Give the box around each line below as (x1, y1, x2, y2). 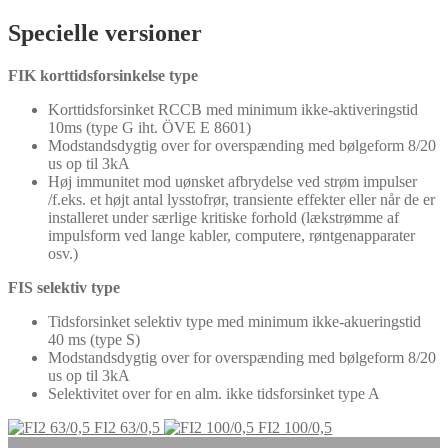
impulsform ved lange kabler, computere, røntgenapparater (48, 227, 415, 245)
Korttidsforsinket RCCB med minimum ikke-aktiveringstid (48, 101, 418, 119)
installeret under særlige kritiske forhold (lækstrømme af (48, 209, 399, 227)
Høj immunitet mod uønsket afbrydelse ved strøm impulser (48, 173, 417, 191)
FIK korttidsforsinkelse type (8, 67, 198, 85)
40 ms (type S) (48, 331, 140, 349)
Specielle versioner (8, 20, 202, 47)
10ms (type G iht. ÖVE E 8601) (48, 119, 251, 137)
